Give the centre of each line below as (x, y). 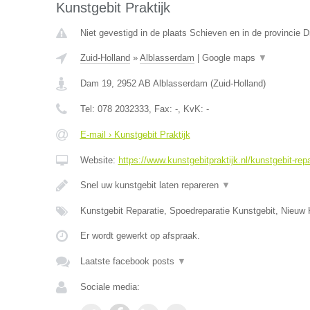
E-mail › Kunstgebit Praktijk (135, 135)
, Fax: (162, 109)
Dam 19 (95, 83)
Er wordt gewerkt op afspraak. (140, 236)
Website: (99, 160)
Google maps (230, 58)
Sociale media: (110, 287)
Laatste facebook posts (128, 261)
